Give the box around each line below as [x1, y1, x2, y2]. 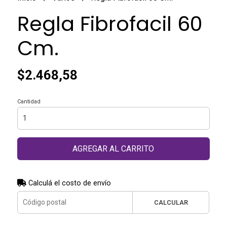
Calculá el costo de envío [26, 178, 111, 187]
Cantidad [17, 98, 41, 105]
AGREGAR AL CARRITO [72, 143, 155, 154]
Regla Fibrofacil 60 [17, 9, 203, 38]
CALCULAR [154, 198, 188, 206]
